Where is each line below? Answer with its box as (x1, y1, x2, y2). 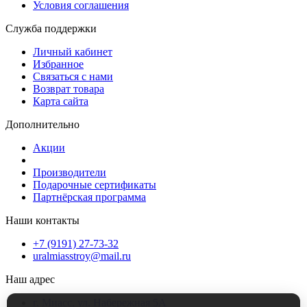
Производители (33, 166, 106, 178)
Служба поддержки (5, 22, 97, 34)
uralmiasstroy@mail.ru (33, 249, 131, 262)
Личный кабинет (33, 45, 112, 58)
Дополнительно (5, 118, 79, 130)
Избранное (33, 58, 84, 70)
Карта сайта (33, 95, 88, 107)
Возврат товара (33, 82, 104, 95)
